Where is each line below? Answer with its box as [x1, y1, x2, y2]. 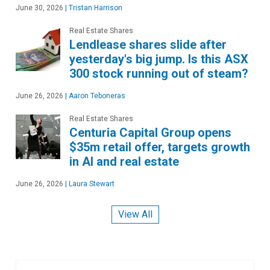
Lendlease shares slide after [69, 37, 227, 52]
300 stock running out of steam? [69, 66, 248, 81]
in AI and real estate [69, 154, 179, 169]
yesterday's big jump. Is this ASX [69, 51, 248, 66]
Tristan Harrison [67, 3, 122, 12]
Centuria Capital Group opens [69, 125, 231, 140]
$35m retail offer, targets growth [69, 139, 250, 154]
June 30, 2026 [16, 3, 63, 12]
